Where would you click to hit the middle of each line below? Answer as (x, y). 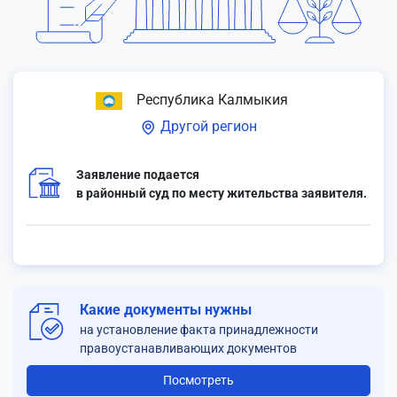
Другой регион (207, 126)
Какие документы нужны (166, 310)
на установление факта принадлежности (199, 330)
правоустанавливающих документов (188, 348)
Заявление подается (138, 175)
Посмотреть (198, 380)
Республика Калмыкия (210, 100)
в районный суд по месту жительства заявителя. (222, 193)
